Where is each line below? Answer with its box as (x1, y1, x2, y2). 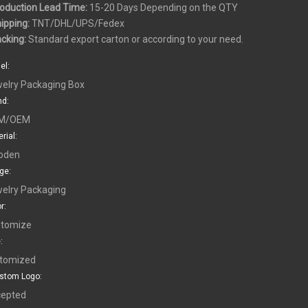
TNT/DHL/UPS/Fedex (29, 18, 124, 30)
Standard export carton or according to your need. (27, 34, 243, 45)
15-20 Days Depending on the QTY (87, 2, 238, 14)
